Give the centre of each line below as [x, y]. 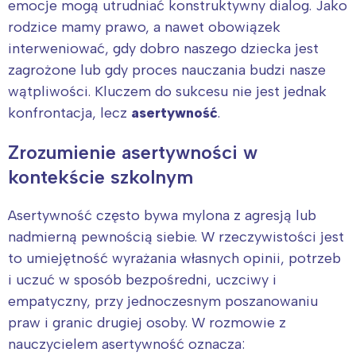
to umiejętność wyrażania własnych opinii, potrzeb [174, 258]
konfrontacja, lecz [70, 112]
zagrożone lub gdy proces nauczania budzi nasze [167, 70]
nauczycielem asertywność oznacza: [126, 344]
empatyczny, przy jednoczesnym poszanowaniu [163, 301]
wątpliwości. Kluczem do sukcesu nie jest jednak [167, 91]
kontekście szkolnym [101, 176]
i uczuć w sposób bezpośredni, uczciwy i [142, 279]
